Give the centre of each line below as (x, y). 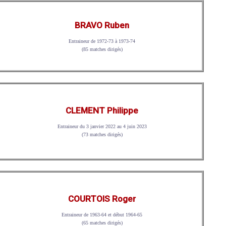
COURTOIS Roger (102, 199)
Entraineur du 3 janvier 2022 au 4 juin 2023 (102, 126)
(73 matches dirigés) (102, 134)
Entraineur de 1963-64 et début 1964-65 (102, 215)
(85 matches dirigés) (102, 49)
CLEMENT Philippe (102, 110)
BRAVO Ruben (102, 25)
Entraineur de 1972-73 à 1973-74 (102, 41)
